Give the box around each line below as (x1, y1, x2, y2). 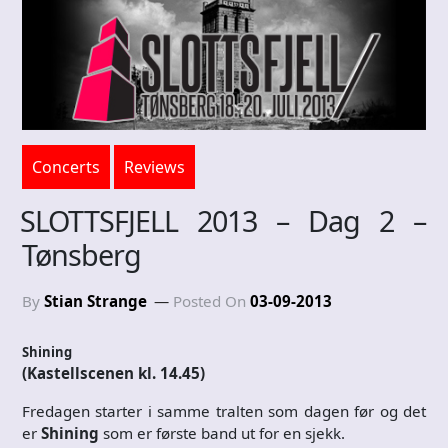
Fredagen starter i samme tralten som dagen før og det (22, 400, 426, 421)
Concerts (32, 155, 100, 178)
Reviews (124, 155, 185, 178)
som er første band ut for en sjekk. (99, 422, 345, 443)
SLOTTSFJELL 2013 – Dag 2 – (20, 200, 426, 240)
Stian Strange (44, 290, 147, 311)
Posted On (173, 290, 250, 311)
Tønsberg (22, 234, 141, 274)
